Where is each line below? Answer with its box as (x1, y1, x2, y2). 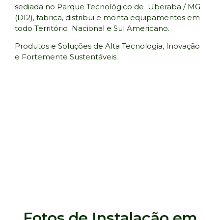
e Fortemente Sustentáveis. (15, 52, 118, 62)
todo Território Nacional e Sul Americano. (15, 23, 169, 33)
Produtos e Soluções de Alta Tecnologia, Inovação (15, 41, 200, 51)
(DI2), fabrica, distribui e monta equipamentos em (15, 12, 200, 22)
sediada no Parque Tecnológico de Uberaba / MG (15, 1, 200, 11)
